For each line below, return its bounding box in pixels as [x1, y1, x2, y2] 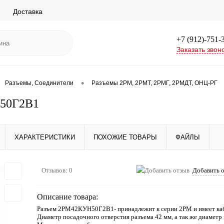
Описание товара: [37, 192, 98, 201]
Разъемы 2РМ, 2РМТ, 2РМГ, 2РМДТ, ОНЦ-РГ [91, 79, 217, 87]
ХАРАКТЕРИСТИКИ [14, 133, 75, 141]
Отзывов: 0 [41, 166, 72, 174]
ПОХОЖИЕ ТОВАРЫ [93, 133, 157, 141]
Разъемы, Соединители [5, 79, 73, 87]
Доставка [13, 7, 42, 15]
